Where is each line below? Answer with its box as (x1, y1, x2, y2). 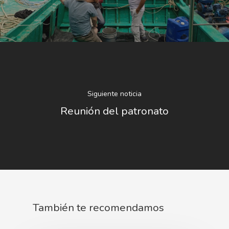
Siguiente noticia (87, 89, 142, 99)
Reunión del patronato (60, 104, 169, 119)
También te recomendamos (33, 200, 164, 215)
